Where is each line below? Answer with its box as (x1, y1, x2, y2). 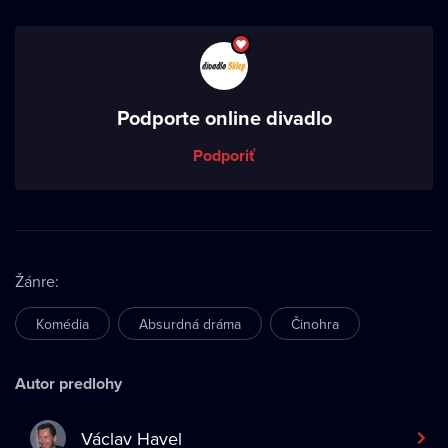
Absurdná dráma (139, 314, 241, 334)
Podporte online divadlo (116, 103, 332, 132)
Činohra (291, 314, 339, 334)
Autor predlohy (15, 372, 122, 395)
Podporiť (193, 144, 255, 167)
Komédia (36, 314, 89, 334)
